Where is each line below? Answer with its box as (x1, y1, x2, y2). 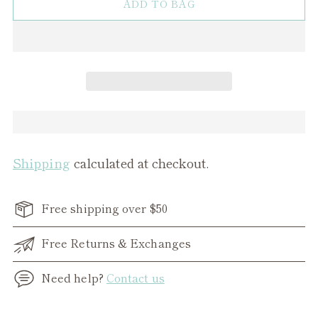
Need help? (41, 268, 106, 286)
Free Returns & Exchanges (41, 234, 191, 251)
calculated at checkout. (70, 153, 209, 172)
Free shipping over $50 (41, 199, 168, 216)
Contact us (106, 268, 165, 286)
